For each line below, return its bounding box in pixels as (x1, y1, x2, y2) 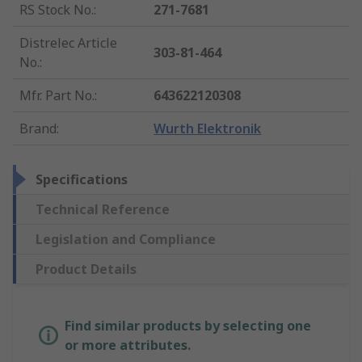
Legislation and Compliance (36, 230, 216, 249)
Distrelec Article (19, 34, 117, 53)
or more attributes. (65, 336, 191, 355)
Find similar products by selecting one (65, 317, 311, 335)
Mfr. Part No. (19, 86, 95, 105)
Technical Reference (36, 200, 170, 219)
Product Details (36, 260, 137, 279)
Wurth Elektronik (154, 120, 262, 138)
